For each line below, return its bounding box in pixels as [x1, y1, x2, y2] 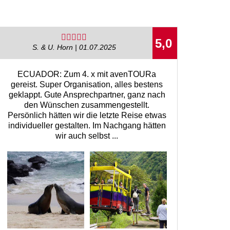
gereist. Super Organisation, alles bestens [11, 80, 163, 89]
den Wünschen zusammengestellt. [24, 100, 150, 109]
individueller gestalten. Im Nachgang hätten [8, 121, 166, 130]
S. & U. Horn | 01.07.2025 [32, 43, 116, 52]
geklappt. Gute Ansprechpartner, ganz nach [8, 90, 165, 99]
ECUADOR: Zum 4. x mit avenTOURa [17, 69, 157, 79]
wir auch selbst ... [55, 131, 119, 140]
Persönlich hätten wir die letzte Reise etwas [7, 110, 166, 120]
